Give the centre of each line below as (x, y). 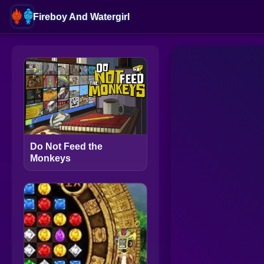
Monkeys (50, 158)
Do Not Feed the (66, 146)
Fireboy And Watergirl (81, 16)
